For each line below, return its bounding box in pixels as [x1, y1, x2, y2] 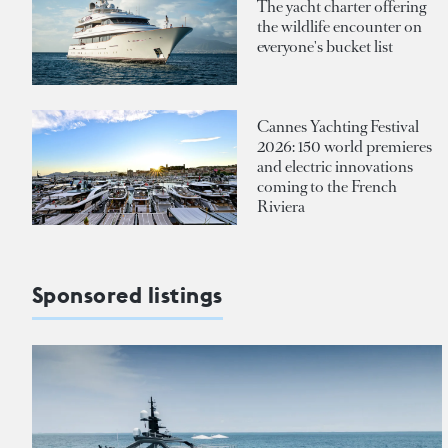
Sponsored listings [32, 280, 223, 309]
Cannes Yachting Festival [257, 116, 419, 138]
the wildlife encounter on [257, 15, 422, 37]
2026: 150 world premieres [257, 136, 432, 158]
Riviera [257, 196, 305, 218]
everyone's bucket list [257, 35, 393, 57]
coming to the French [257, 176, 397, 198]
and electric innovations [257, 156, 413, 178]
